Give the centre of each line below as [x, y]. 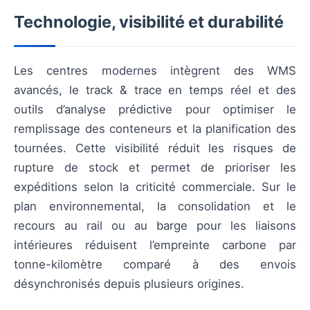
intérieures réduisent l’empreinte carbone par [155, 245]
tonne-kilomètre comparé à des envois [155, 264]
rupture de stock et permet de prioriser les [155, 167]
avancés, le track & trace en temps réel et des [155, 90]
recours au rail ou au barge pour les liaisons [155, 225]
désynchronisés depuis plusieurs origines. [129, 283]
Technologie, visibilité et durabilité [149, 21]
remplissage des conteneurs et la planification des [155, 128]
